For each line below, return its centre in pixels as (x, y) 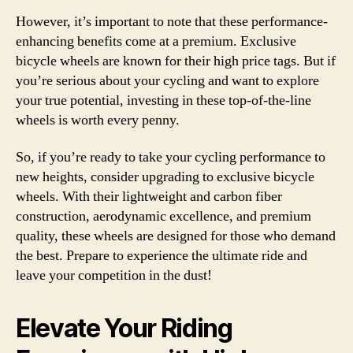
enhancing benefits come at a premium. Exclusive (156, 41)
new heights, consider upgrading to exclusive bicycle (165, 177)
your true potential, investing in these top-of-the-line (163, 100)
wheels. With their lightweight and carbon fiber (149, 197)
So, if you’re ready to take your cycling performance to (171, 157)
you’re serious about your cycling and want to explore (167, 80)
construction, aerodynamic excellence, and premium (163, 216)
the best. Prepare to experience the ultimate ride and (162, 256)
